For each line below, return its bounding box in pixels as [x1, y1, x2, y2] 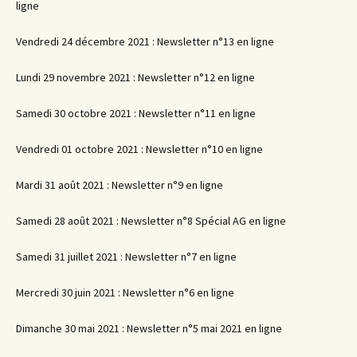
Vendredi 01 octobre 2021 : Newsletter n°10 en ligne [16, 141, 263, 156]
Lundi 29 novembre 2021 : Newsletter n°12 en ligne [16, 69, 255, 84]
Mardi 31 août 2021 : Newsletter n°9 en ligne [16, 177, 223, 192]
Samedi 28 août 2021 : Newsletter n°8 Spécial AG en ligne [16, 213, 286, 228]
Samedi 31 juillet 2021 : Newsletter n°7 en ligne [16, 249, 237, 264]
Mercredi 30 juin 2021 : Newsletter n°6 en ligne [16, 284, 234, 300]
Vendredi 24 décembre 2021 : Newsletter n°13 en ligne [16, 33, 274, 49]
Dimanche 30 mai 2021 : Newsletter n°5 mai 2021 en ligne [16, 320, 282, 335]
